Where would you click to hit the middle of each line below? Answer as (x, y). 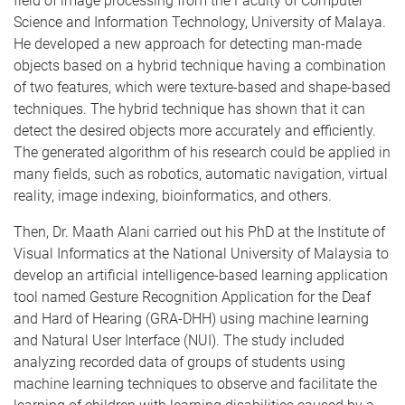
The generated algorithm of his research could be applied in (202, 152)
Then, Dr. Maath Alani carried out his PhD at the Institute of (199, 232)
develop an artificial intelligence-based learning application (201, 275)
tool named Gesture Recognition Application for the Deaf (192, 297)
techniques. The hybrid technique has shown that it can (189, 109)
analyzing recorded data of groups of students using (179, 362)
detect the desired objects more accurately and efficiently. (195, 131)
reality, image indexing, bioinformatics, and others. (173, 196)
